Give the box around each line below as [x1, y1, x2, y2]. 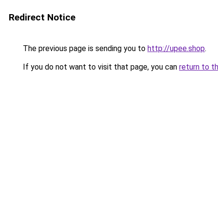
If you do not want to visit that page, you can [21, 62, 179, 72]
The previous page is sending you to [21, 44, 147, 53]
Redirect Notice [9, 12, 75, 23]
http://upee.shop [147, 44, 205, 53]
